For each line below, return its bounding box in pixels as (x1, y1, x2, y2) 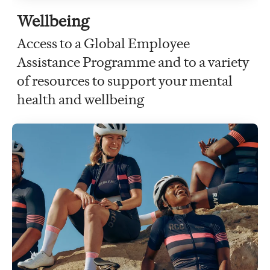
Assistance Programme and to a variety (17, 53, 249, 71)
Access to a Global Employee (17, 34, 190, 52)
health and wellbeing (17, 90, 144, 108)
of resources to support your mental (17, 72, 233, 89)
